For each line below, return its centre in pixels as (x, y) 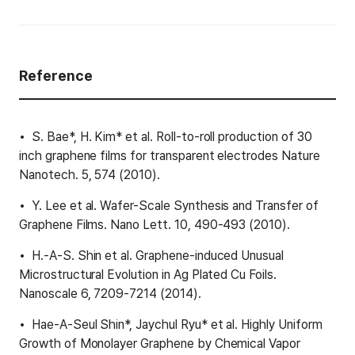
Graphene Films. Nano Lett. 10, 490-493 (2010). (155, 224)
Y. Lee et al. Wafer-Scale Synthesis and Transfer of (175, 205)
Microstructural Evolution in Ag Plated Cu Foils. (148, 274)
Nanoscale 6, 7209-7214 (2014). (110, 293)
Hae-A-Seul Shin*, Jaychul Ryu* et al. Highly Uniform (177, 324)
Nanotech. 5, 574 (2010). (90, 174)
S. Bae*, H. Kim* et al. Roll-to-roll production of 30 (172, 136)
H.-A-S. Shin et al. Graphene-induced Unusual (158, 255)
